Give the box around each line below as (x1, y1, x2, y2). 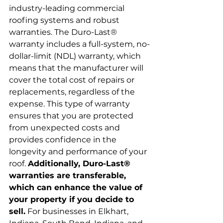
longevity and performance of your (9, 147, 149, 156)
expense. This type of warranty (9, 99, 132, 109)
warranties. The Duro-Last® (9, 27, 119, 37)
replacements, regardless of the (9, 87, 137, 97)
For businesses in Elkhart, (25, 207, 130, 216)
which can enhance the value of (9, 183, 145, 192)
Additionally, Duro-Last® (28, 159, 133, 168)
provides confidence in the (9, 135, 118, 144)
